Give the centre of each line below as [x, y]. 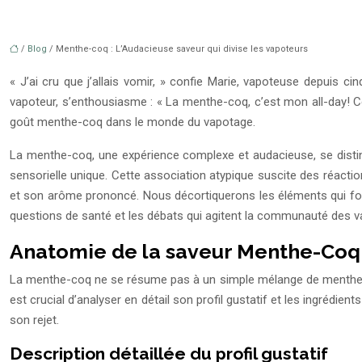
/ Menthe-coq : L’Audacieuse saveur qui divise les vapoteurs [177, 49]
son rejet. [34, 320]
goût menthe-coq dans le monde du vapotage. [133, 122]
